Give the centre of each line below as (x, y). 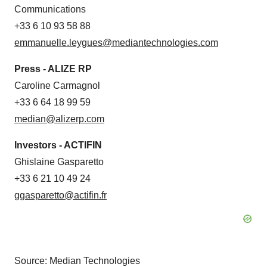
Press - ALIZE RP (53, 69)
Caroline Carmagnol (57, 85)
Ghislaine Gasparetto (59, 162)
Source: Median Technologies (77, 260)
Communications (50, 9)
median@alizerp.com (59, 119)
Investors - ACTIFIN (58, 145)
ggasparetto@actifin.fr (60, 195)
